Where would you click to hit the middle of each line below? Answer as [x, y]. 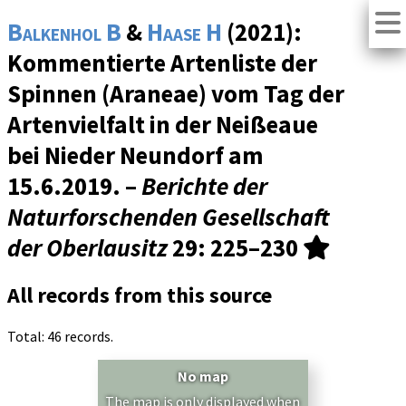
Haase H [184, 32]
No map [203, 377]
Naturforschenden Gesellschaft [169, 217]
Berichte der [204, 186]
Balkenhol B [64, 32]
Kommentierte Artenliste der [162, 63]
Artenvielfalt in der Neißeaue [163, 125]
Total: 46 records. [60, 337]
